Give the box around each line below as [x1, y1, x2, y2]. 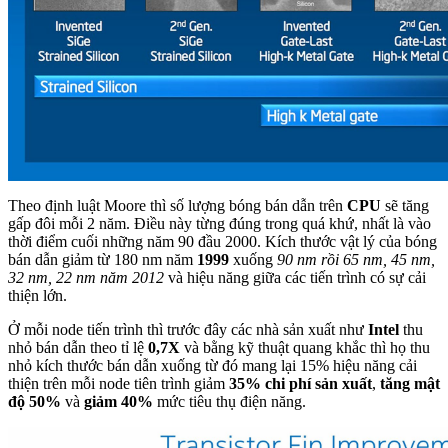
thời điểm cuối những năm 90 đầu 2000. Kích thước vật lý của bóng [8, 232, 437, 250]
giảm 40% [84, 392, 153, 410]
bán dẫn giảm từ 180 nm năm [8, 250, 197, 268]
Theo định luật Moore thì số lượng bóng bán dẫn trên [8, 196, 347, 214]
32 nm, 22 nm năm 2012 [8, 268, 164, 286]
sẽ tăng [381, 196, 429, 214]
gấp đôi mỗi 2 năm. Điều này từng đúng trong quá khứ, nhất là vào [8, 214, 431, 232]
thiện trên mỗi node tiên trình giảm [8, 374, 229, 392]
